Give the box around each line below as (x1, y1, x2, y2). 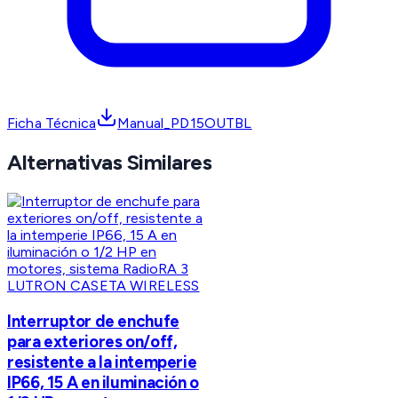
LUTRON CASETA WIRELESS (7, 277, 200, 295)
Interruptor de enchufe (7, 310, 179, 331)
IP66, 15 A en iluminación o (7, 371, 199, 393)
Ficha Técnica (7, 115, 97, 132)
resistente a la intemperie (7, 351, 197, 372)
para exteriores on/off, (7, 330, 178, 352)
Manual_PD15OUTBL (117, 115, 252, 132)
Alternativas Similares (7, 149, 212, 176)
